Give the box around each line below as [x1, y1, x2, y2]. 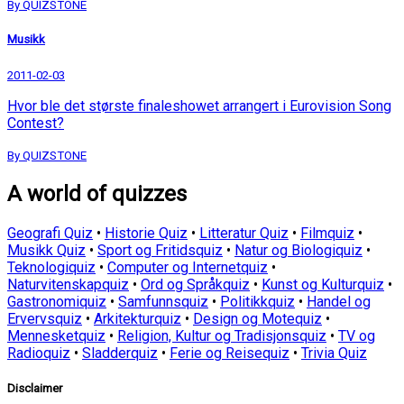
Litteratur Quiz [199, 225, 289, 243]
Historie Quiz [105, 225, 188, 243]
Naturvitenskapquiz [7, 276, 129, 294]
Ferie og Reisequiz [170, 344, 289, 363]
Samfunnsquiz [118, 293, 208, 311]
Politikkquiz [220, 293, 295, 311]
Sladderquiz [82, 344, 158, 363]
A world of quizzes [7, 181, 187, 207]
